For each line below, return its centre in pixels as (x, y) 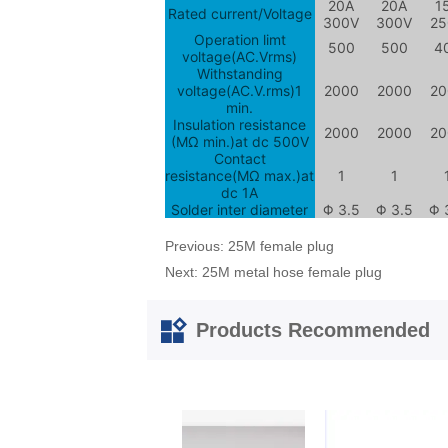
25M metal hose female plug (292, 271)
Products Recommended (310, 329)
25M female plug (281, 245)
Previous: (197, 245)
